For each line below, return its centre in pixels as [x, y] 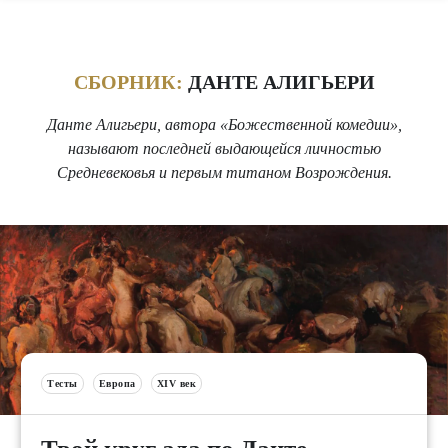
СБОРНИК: [128, 81]
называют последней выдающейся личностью [224, 149]
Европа [117, 384]
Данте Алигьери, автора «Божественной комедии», [224, 125]
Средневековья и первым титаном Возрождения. [224, 173]
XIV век [176, 384]
